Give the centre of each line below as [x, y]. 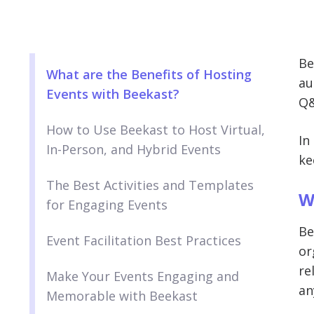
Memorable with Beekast [122, 296]
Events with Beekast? [113, 94]
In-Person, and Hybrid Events [134, 150]
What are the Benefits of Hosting [149, 75]
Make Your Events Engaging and [143, 277]
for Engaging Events [107, 205]
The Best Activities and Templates [150, 185]
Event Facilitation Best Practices [144, 241]
